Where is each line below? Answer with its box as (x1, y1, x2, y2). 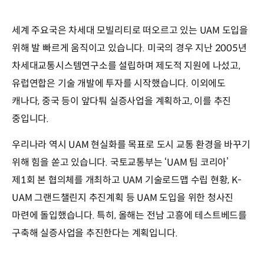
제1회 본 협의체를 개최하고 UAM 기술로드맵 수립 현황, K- (12, 174, 242, 187)
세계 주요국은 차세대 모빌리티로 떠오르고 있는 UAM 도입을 (12, 24, 249, 37)
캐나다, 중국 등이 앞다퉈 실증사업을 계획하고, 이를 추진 (12, 95, 232, 108)
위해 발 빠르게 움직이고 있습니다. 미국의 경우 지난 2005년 (12, 42, 247, 55)
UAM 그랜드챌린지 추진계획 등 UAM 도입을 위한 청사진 (12, 192, 234, 204)
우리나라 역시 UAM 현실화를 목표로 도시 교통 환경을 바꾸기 (12, 138, 250, 151)
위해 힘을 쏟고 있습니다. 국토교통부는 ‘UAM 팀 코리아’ (12, 156, 229, 169)
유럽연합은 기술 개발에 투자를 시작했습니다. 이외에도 (12, 77, 226, 90)
